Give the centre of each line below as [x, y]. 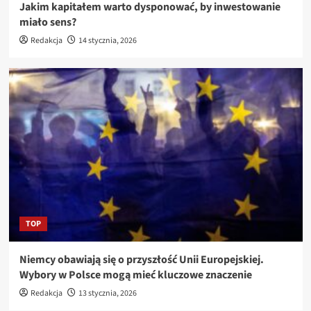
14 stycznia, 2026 [107, 40]
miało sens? [48, 22]
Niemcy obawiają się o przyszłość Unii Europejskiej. [141, 259]
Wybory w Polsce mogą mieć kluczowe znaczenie [135, 275]
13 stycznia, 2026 [107, 293]
